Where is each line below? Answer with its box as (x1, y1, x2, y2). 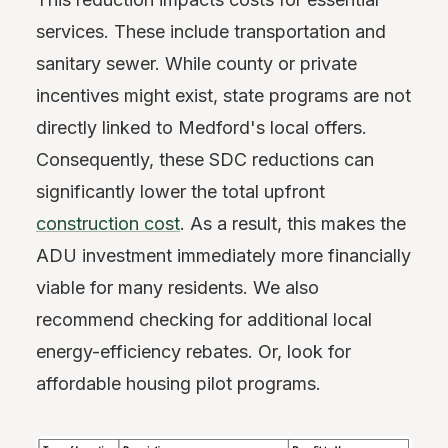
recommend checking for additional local (36, 309, 372, 331)
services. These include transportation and (36, 21, 386, 43)
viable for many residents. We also (36, 277, 319, 299)
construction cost (36, 213, 180, 235)
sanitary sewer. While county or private (36, 53, 357, 75)
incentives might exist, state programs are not (36, 85, 411, 107)
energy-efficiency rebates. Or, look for (36, 341, 351, 363)
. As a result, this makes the (180, 213, 406, 235)
